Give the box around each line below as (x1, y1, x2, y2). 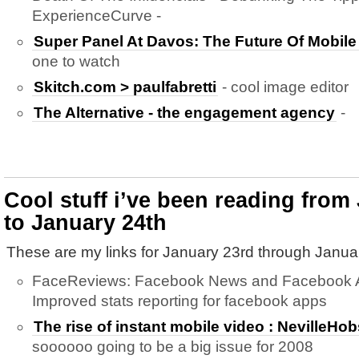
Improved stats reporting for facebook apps (32, 292, 327, 309)
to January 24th (4, 211, 167, 235)
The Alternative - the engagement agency (34, 104, 335, 121)
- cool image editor (218, 79, 349, 95)
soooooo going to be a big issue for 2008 (32, 338, 313, 355)
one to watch (32, 53, 120, 70)
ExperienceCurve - (32, 7, 161, 24)
